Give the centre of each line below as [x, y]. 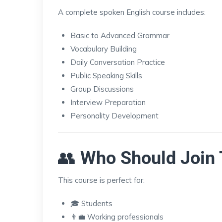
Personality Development [114, 115]
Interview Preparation [108, 102]
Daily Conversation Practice [118, 62]
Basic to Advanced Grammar [120, 35]
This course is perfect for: [101, 180]
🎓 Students [91, 203]
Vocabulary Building [104, 49]
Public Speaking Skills [106, 75]
